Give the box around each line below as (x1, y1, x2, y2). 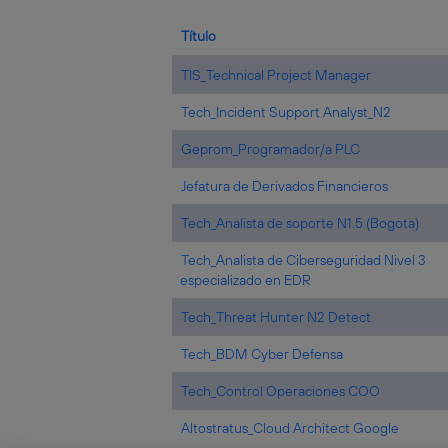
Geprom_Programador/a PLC (181, 140, 360, 158)
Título (181, 27, 216, 45)
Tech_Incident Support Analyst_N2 (181, 103, 391, 121)
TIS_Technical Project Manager (181, 66, 371, 84)
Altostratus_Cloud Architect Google (181, 419, 399, 437)
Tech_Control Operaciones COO (181, 382, 380, 400)
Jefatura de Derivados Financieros (181, 177, 388, 195)
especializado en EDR (180, 271, 311, 289)
